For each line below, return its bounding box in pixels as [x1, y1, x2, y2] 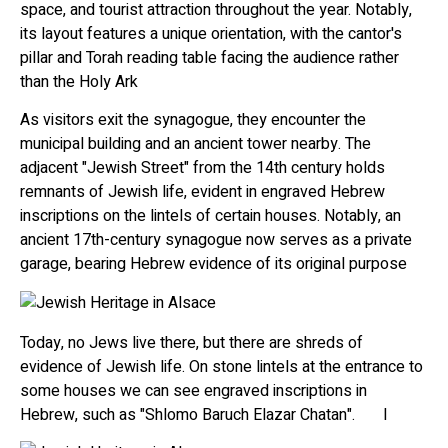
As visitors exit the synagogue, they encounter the [20, 108, 366, 133]
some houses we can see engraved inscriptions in [20, 378, 367, 403]
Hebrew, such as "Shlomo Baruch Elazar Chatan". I [20, 402, 388, 427]
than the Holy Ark [20, 69, 138, 94]
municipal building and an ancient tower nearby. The [20, 132, 371, 157]
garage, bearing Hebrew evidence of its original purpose [20, 252, 407, 277]
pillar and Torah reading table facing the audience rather [20, 45, 399, 70]
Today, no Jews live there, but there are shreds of [20, 330, 363, 355]
